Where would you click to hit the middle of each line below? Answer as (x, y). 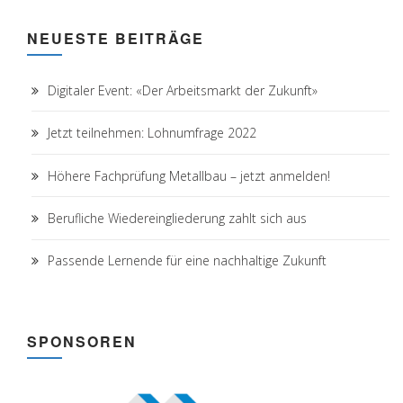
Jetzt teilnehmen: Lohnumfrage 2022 (152, 133)
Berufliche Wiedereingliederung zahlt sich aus (177, 218)
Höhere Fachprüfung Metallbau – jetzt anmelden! (189, 175)
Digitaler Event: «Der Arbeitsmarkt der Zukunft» (183, 90)
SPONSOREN (82, 342)
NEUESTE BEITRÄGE (116, 38)
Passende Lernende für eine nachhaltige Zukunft (187, 261)
